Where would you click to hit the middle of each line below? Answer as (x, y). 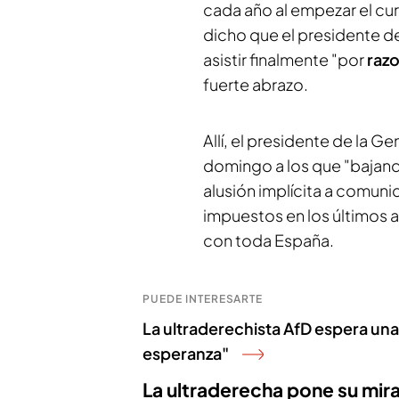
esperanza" (186, 353)
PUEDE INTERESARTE (203, 299)
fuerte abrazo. (256, 84)
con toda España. (269, 240)
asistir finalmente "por (285, 59)
